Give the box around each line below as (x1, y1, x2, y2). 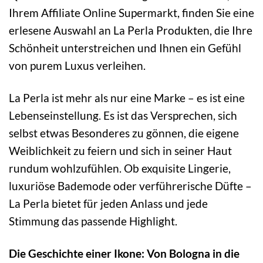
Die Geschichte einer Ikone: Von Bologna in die (9, 246, 240, 260)
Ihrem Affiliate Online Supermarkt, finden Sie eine (9, 5, 254, 19)
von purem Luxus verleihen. (9, 58, 146, 72)
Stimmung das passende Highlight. (9, 214, 177, 228)
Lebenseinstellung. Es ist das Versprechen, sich (9, 108, 237, 122)
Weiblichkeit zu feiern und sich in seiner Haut (9, 143, 232, 157)
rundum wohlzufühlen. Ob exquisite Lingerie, (9, 161, 231, 175)
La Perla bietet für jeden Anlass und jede (9, 196, 208, 210)
